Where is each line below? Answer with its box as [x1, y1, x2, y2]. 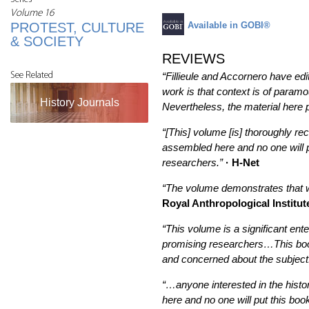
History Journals [39, 96, 119, 108]
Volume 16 [10, 8, 54, 19]
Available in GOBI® [188, 20, 270, 30]
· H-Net [226, 157, 259, 168]
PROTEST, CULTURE [10, 19, 144, 35]
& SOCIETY [10, 33, 83, 49]
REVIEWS [162, 51, 225, 66]
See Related [10, 70, 53, 81]
